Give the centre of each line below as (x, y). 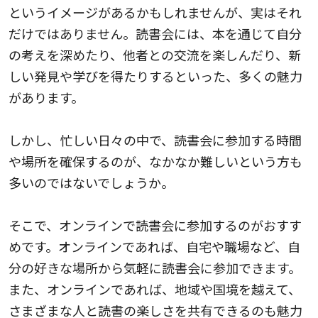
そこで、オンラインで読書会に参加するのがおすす (155, 225)
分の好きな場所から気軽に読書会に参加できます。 (155, 267)
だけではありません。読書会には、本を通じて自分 (155, 33)
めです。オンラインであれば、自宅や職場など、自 (154, 246)
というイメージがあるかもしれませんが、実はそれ (155, 12)
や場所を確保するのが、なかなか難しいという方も (155, 161)
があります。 (46, 97)
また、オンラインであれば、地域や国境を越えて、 (155, 289)
